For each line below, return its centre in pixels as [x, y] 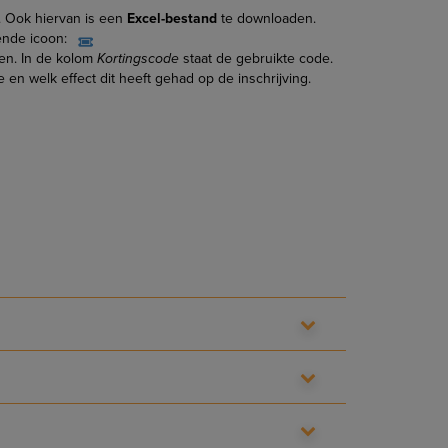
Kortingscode [138, 58]
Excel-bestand [170, 18]
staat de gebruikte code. [256, 58]
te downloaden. [266, 18]
